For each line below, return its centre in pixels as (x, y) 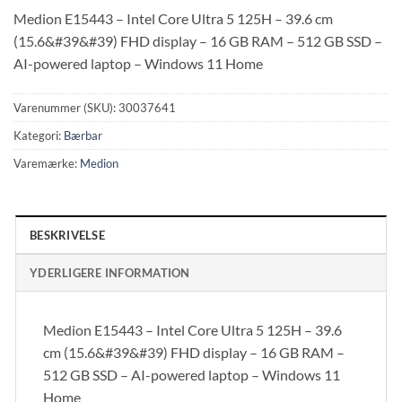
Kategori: (39, 135)
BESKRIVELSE (67, 235)
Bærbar (83, 135)
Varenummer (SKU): (66, 107)
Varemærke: (47, 163)
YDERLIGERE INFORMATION (110, 272)
